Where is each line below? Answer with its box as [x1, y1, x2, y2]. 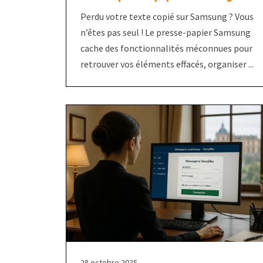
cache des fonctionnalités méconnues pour [80, 42, 252, 54]
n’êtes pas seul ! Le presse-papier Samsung [80, 26, 251, 38]
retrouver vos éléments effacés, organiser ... [80, 58, 254, 70]
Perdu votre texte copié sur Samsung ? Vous [80, 10, 254, 22]
